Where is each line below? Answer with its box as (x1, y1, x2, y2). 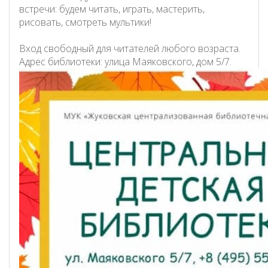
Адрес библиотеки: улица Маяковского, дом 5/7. (19, 54, 232, 68)
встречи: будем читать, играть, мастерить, (19, 2, 205, 16)
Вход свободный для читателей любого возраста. (19, 41, 240, 55)
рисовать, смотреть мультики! (19, 15, 151, 29)
